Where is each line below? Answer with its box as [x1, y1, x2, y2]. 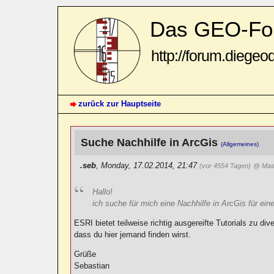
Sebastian [74, 261, 110, 271]
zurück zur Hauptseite [78, 99, 161, 108]
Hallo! [92, 187, 113, 196]
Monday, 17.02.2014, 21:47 [101, 160, 200, 170]
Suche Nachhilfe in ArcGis [81, 136, 221, 149]
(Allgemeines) [221, 140, 259, 147]
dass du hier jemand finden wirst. [74, 229, 191, 239]
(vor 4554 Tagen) [199, 161, 251, 169]
